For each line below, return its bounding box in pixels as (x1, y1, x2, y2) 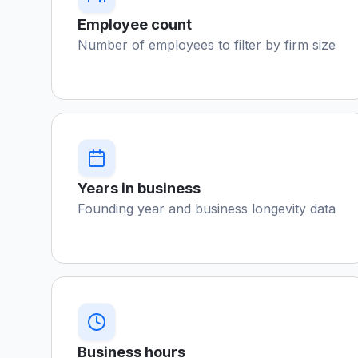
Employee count (78, 16, 192, 33)
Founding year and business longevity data (78, 201, 336, 217)
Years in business (78, 180, 201, 197)
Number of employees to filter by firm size (78, 37, 336, 53)
